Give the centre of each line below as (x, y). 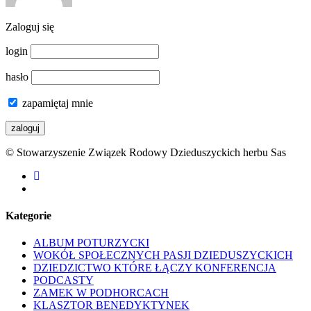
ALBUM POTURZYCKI (91, 243)
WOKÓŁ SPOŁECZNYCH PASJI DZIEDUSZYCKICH (163, 255)
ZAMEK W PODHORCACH (101, 293)
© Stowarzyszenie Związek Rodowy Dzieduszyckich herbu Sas (146, 152)
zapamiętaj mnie (56, 103)
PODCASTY (64, 280)
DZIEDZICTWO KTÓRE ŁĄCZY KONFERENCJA (155, 268)
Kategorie (28, 215)
